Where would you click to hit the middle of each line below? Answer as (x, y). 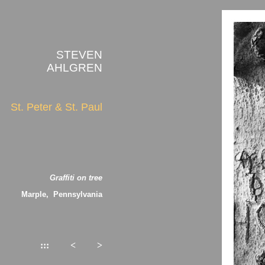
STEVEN (79, 54)
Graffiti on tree (76, 178)
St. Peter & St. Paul (56, 107)
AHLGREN (75, 67)
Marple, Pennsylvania (62, 194)
